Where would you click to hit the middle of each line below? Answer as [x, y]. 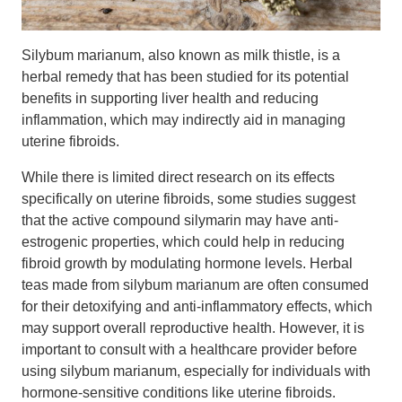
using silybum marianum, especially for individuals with [196, 371]
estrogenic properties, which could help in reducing [183, 242]
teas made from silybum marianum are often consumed [195, 285]
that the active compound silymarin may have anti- [180, 220]
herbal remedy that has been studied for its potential [185, 77]
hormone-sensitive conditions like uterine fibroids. [179, 393]
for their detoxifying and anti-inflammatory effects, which [197, 306]
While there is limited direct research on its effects [178, 177]
